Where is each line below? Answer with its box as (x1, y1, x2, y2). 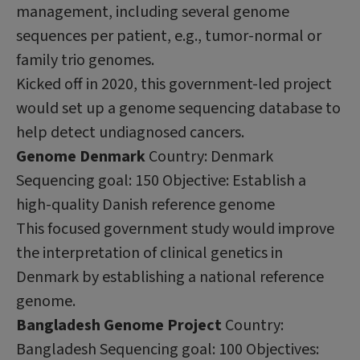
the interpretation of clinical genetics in (16, 241, 283, 264)
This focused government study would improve (16, 217, 334, 240)
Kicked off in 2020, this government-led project (16, 72, 332, 96)
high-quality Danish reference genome (16, 193, 275, 216)
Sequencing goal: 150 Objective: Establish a (16, 169, 306, 192)
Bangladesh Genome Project (16, 313, 225, 337)
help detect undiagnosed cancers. (16, 121, 244, 144)
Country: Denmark (149, 145, 273, 168)
